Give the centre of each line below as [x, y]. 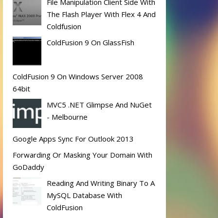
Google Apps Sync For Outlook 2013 [73, 138]
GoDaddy [28, 167]
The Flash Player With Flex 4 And [101, 14]
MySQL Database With [84, 195]
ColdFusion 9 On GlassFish [91, 42]
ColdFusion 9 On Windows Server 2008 [78, 76]
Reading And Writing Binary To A [101, 183]
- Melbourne [67, 117]
